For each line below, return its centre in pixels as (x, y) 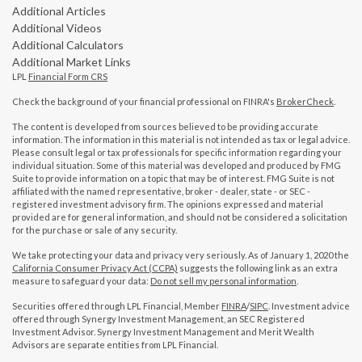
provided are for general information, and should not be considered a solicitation (180, 217)
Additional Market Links (72, 61)
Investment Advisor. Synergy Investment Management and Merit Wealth (163, 331)
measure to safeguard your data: (81, 280)
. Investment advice (309, 305)
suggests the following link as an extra (258, 267)
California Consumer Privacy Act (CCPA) (95, 267)
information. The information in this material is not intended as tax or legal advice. (181, 139)
